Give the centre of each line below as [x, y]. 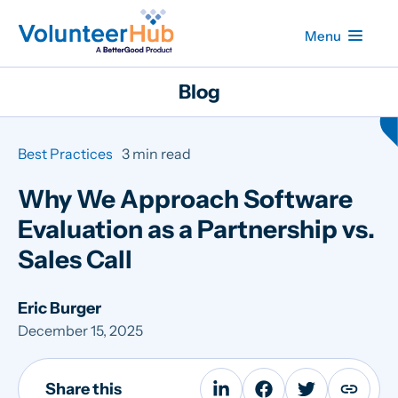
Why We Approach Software [185, 199]
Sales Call [75, 259]
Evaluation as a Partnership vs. [196, 229]
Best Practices [65, 154]
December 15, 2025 [80, 331]
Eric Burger [60, 308]
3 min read [156, 154]
